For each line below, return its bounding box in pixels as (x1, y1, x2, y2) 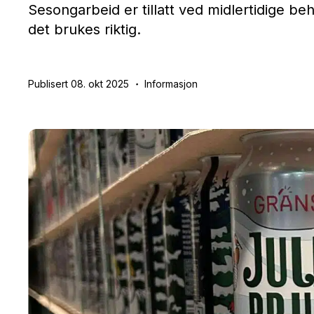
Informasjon (144, 78, 198, 90)
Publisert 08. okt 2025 (28, 78, 132, 90)
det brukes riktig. (28, 21, 141, 38)
